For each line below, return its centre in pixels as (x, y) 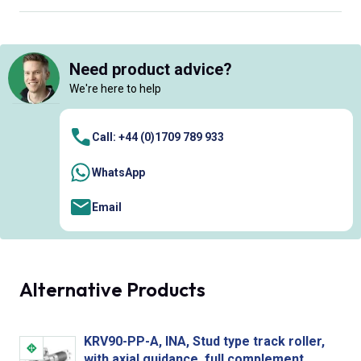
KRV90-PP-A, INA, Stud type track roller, (204, 341)
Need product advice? (151, 70)
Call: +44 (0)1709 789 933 (158, 137)
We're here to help (115, 89)
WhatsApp (118, 172)
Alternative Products (112, 289)
